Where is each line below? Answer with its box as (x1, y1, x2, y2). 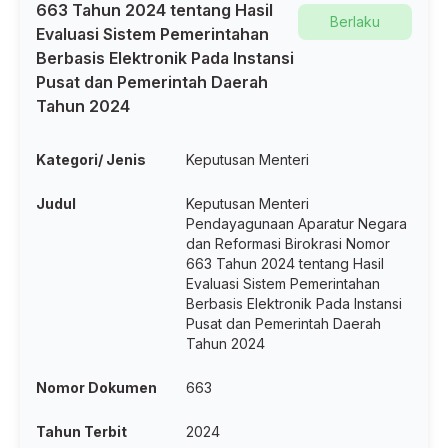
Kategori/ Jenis (36, 151, 146, 168)
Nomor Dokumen (36, 379, 157, 396)
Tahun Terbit (36, 423, 127, 440)
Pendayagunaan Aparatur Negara (186, 215, 408, 232)
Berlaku (330, 13, 380, 30)
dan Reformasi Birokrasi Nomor (186, 235, 391, 252)
